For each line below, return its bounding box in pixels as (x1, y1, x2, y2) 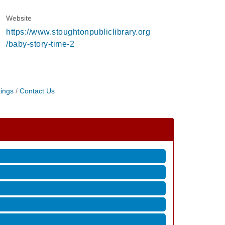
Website (6, 14, 32, 22)
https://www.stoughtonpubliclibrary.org (6, 28, 150, 36)
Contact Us (19, 87, 55, 95)
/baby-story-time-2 (6, 40, 74, 48)
